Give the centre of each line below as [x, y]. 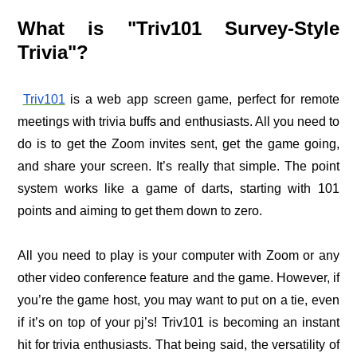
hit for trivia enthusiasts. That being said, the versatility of [178, 344]
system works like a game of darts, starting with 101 [178, 188]
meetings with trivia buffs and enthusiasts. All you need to [178, 121]
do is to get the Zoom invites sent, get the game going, [178, 143]
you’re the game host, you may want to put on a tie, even [178, 300]
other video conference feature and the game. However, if [178, 277]
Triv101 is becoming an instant [249, 322]
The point [310, 166]
